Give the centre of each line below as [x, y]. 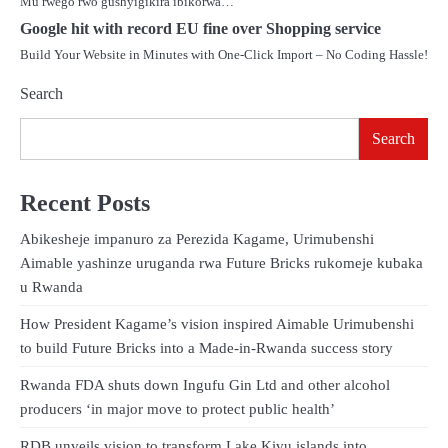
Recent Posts [85, 203]
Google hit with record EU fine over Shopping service [200, 28]
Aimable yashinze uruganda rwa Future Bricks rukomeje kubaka [221, 263]
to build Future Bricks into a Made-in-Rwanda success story [206, 348]
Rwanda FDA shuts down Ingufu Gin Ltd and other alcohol [205, 385]
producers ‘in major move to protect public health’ [177, 409]
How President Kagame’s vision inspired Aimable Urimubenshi [217, 324]
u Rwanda [51, 287]
